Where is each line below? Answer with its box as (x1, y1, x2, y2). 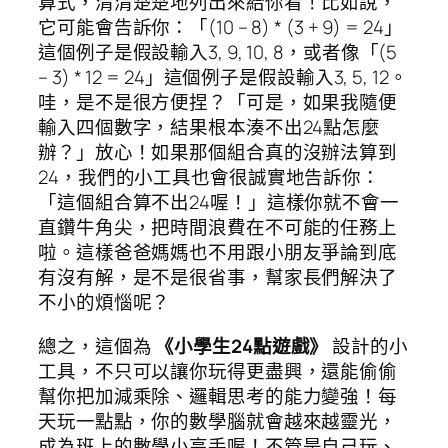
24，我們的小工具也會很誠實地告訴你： (38, 164, 381, 191)
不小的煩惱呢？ (38, 289, 171, 316)
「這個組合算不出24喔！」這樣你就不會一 (38, 189, 399, 216)
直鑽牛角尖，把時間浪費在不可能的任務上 (38, 214, 398, 241)
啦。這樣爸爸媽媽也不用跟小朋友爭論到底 (38, 239, 398, 266)
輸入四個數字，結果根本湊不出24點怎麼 (38, 114, 381, 141)
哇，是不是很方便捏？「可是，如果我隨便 (38, 89, 398, 116)
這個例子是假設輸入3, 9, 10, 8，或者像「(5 (38, 39, 398, 66)
